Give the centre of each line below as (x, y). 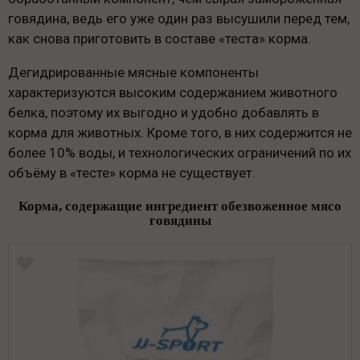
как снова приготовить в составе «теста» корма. (160, 38)
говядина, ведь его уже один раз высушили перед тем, (179, 18)
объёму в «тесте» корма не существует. (132, 172)
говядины (180, 220)
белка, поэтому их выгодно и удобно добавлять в (164, 112)
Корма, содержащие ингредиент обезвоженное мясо (180, 206)
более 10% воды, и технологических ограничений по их (180, 152)
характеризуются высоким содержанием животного (173, 92)
